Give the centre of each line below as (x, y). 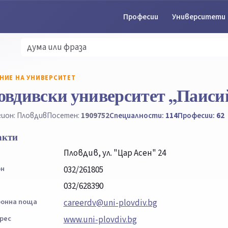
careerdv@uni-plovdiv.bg (110, 203)
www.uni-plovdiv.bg (100, 220)
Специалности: (137, 115)
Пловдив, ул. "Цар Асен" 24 (115, 153)
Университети (199, 17)
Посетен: (64, 115)
